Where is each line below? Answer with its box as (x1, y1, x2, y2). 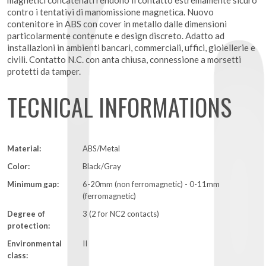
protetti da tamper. (7, 66, 81, 77)
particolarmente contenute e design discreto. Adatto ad (7, 30, 224, 42)
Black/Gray (83, 161, 122, 172)
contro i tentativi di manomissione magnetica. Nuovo (7, 7, 214, 18)
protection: (7, 221, 50, 231)
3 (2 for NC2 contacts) (83, 209, 160, 219)
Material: (7, 144, 41, 154)
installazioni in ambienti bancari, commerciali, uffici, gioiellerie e (7, 42, 255, 53)
